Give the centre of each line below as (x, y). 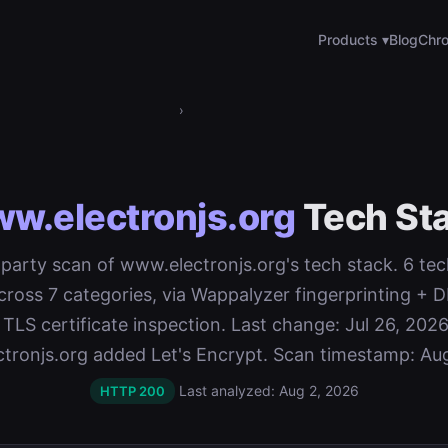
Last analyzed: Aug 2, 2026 (268, 390)
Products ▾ (353, 39)
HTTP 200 (132, 391)
